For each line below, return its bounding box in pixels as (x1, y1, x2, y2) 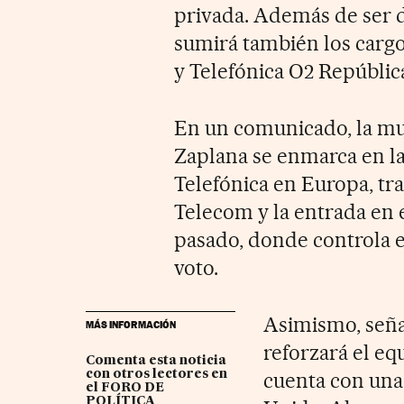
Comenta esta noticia (85, 353, 226, 367)
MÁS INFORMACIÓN (85, 317, 176, 331)
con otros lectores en (85, 367, 227, 381)
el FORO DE (85, 381, 164, 394)
